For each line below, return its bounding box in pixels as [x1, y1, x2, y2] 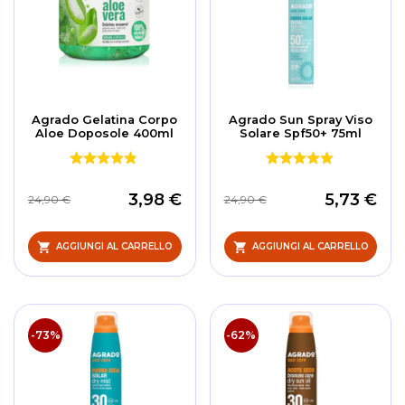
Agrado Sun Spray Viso [228, 111, 372, 127]
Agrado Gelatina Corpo [32, 111, 178, 127]
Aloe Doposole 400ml [35, 125, 174, 140]
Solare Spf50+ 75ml [239, 125, 362, 140]
